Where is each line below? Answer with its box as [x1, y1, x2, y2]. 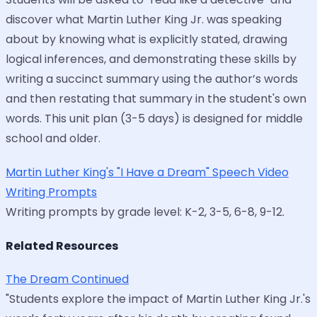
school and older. [6, 129, 100, 146]
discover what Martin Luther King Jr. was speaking [6, 11, 282, 28]
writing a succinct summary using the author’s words [6, 70, 298, 87]
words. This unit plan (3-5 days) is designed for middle [6, 110, 303, 127]
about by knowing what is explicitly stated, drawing [6, 30, 287, 47]
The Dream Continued [6, 271, 129, 288]
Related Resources [6, 238, 118, 255]
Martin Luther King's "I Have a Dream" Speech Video [6, 163, 289, 180]
